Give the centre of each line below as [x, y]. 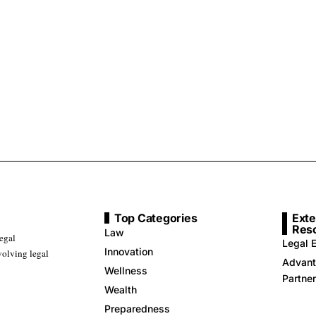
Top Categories [156, 218]
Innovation [129, 251]
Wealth [121, 289]
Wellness [126, 270]
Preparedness [137, 308]
